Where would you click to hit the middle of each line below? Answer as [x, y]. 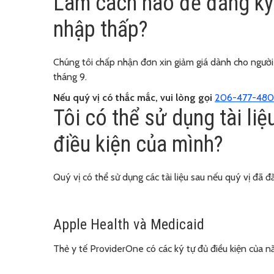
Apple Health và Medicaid [129, 224]
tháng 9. [70, 76]
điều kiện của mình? [138, 144]
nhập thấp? [101, 29]
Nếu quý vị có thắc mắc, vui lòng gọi [133, 97]
